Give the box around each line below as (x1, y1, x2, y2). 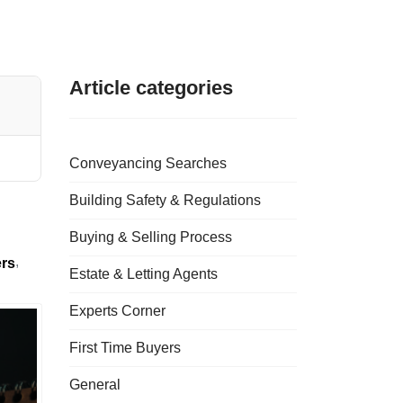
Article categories (69, 76, 233, 99)
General (69, 377, 121, 392)
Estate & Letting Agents (69, 266, 218, 282)
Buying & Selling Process (69, 229, 232, 245)
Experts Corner (69, 303, 166, 318)
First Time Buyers (69, 340, 181, 355)
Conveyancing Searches (69, 156, 227, 171)
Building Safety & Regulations (69, 193, 261, 208)
